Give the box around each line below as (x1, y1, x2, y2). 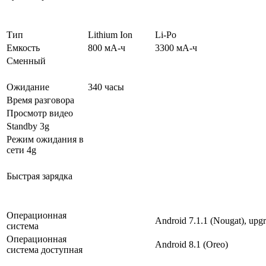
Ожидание (7, 82, 49, 93)
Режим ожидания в (7, 134, 84, 145)
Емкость (7, 43, 40, 53)
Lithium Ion (88, 30, 132, 40)
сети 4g (7, 145, 36, 156)
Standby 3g (7, 121, 49, 132)
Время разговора (7, 95, 74, 106)
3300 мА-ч (155, 43, 197, 53)
